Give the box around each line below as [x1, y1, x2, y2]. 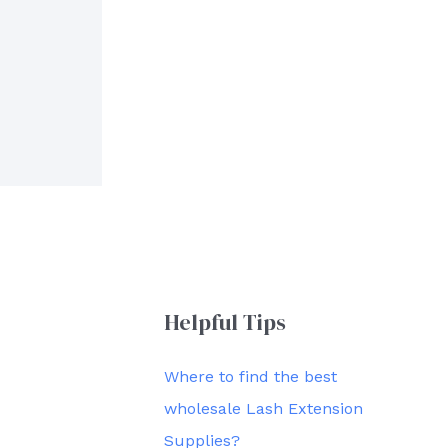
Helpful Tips [164, 307, 286, 337]
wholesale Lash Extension [164, 399, 363, 418]
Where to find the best [164, 367, 337, 386]
